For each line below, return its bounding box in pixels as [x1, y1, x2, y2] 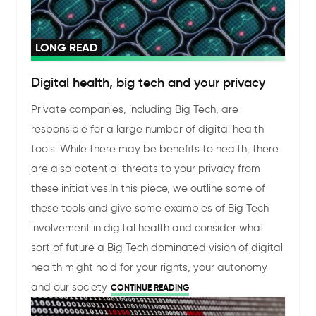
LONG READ [35, 39, 98, 55]
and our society [31, 280, 108, 293]
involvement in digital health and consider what [31, 221, 265, 234]
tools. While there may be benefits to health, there [31, 142, 279, 155]
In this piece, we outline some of [110, 181, 266, 195]
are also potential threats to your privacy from [31, 162, 261, 175]
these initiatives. [31, 181, 111, 195]
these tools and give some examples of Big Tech [31, 201, 269, 214]
